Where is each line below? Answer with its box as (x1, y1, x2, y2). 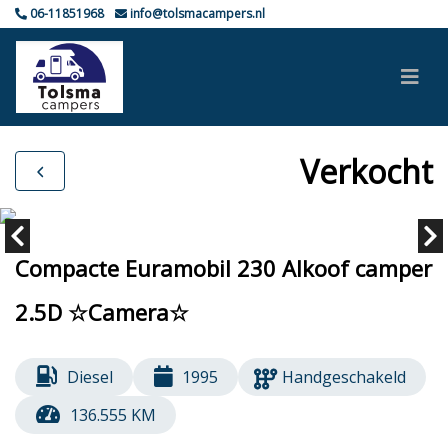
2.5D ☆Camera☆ (15, 297, 189, 327)
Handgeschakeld (282, 366, 407, 388)
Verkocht (300, 149, 433, 193)
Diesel (66, 366, 113, 388)
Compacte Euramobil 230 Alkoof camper (15, 253, 432, 283)
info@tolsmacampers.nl (127, 5, 265, 22)
